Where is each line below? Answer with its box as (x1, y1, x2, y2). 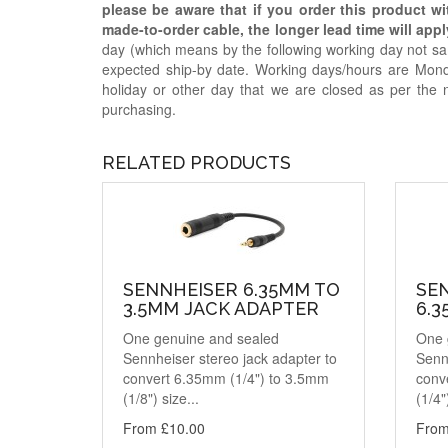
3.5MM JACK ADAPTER (123, 297, 319, 319)
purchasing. (102, 98, 176, 119)
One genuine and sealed (123, 327, 279, 348)
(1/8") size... (123, 387, 199, 408)
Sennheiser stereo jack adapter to (123, 347, 337, 368)
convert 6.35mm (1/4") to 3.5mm (123, 367, 329, 388)
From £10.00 (123, 417, 205, 438)
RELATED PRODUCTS (102, 151, 291, 173)
